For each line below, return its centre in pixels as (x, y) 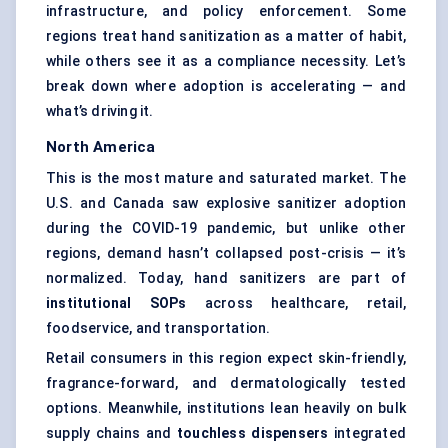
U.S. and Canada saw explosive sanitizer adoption (226, 203)
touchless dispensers (252, 433)
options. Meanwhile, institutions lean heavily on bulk (226, 408)
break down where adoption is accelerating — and (226, 86)
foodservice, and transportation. (158, 328)
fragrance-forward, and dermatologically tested (226, 383)
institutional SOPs (116, 303)
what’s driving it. (100, 111)
